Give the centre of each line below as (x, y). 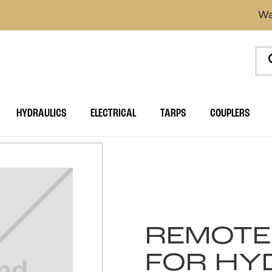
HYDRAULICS (41, 113)
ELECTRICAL (114, 113)
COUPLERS (230, 113)
